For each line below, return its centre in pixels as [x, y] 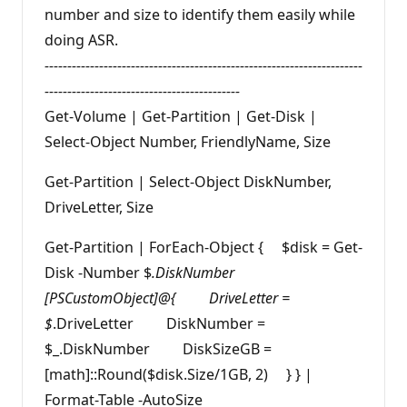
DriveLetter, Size [99, 207]
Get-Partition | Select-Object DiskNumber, [188, 182]
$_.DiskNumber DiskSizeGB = [158, 349]
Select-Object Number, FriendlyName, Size [188, 142]
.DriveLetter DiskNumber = [159, 323]
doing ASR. [81, 40]
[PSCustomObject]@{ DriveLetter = [167, 298]
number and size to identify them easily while [200, 15]
